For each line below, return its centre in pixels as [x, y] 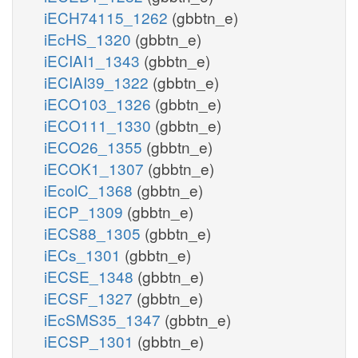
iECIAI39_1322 [98, 82]
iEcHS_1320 [89, 38]
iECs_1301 [84, 254]
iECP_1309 [86, 211]
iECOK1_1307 [96, 168]
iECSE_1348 [91, 276]
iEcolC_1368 [90, 189]
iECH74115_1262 [108, 17]
